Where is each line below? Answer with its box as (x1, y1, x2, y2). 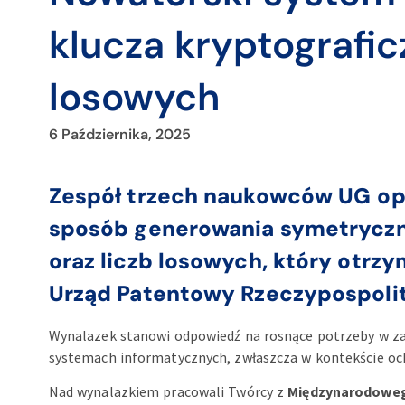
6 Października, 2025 (48, 124, 191, 144)
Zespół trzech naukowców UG (48, 181, 372, 210)
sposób (48, 213, 135, 242)
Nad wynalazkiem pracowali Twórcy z (48, 382, 285, 400)
